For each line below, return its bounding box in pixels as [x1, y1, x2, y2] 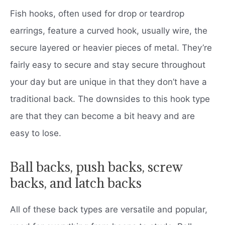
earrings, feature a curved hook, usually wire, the [10, 25, 207, 36]
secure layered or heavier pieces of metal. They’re [10, 42, 212, 53]
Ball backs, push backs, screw [10, 158, 183, 175]
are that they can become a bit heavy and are [10, 110, 195, 121]
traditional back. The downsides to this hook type [10, 93, 210, 104]
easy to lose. [10, 128, 61, 138]
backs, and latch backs [10, 174, 142, 191]
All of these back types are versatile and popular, [10, 204, 207, 214]
